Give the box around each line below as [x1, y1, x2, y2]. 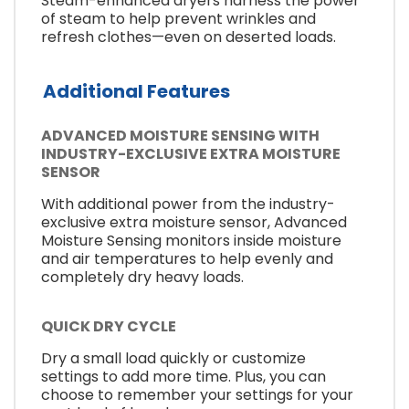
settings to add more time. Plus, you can [41, 365, 326, 387]
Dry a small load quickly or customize [41, 347, 306, 369]
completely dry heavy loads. [41, 267, 244, 288]
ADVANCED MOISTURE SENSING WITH [41, 125, 320, 147]
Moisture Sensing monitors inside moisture [41, 230, 341, 252]
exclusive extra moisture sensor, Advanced [41, 212, 347, 234]
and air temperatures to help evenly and [41, 248, 333, 270]
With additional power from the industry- [41, 194, 335, 215]
